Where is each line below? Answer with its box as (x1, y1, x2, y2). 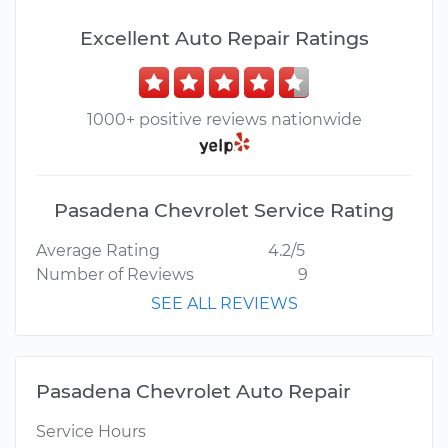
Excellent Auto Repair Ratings (79, 26, 369, 50)
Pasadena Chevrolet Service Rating (54, 198, 394, 223)
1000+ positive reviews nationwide (86, 110, 362, 129)
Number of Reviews (36, 265, 194, 285)
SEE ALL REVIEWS (150, 294, 298, 314)
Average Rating (36, 241, 160, 261)
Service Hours (36, 422, 146, 442)
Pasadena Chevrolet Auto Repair (36, 379, 351, 404)
